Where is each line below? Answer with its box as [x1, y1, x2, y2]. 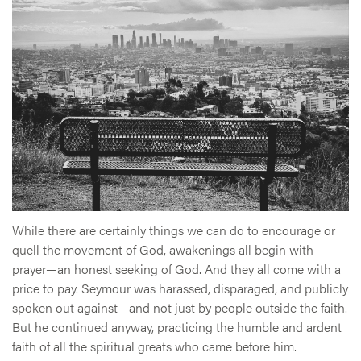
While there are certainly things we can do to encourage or [12, 220, 335, 239]
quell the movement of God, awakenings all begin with [12, 239, 313, 259]
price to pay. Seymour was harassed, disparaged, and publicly [12, 278, 348, 297]
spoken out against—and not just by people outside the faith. [12, 297, 347, 317]
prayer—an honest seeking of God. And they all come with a [12, 259, 341, 278]
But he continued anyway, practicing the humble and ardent [12, 317, 342, 336]
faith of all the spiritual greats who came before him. [12, 336, 297, 355]
